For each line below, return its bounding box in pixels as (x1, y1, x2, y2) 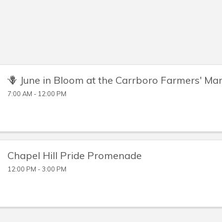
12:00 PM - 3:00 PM (7, 165, 66, 173)
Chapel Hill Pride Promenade (7, 149, 142, 162)
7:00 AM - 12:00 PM (7, 90, 66, 98)
